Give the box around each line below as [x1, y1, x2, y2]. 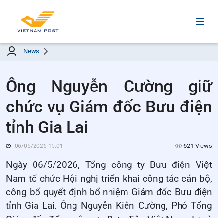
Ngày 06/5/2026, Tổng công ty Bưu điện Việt [6, 160, 212, 171]
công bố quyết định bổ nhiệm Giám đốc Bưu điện [6, 187, 212, 198]
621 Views [183, 142, 212, 150]
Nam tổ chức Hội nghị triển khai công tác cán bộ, [6, 173, 212, 184]
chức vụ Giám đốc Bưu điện [6, 97, 212, 117]
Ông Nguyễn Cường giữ [6, 76, 212, 96]
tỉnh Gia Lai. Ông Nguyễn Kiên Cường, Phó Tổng [6, 200, 212, 212]
